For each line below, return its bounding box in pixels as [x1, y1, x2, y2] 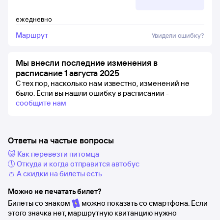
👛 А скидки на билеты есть [8, 169, 102, 178]
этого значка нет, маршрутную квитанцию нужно [8, 208, 177, 218]
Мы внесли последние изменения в [16, 57, 158, 68]
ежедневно [16, 15, 52, 23]
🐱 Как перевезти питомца [8, 149, 99, 159]
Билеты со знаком [8, 198, 72, 208]
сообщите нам [16, 98, 66, 108]
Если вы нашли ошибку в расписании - [36, 88, 169, 98]
